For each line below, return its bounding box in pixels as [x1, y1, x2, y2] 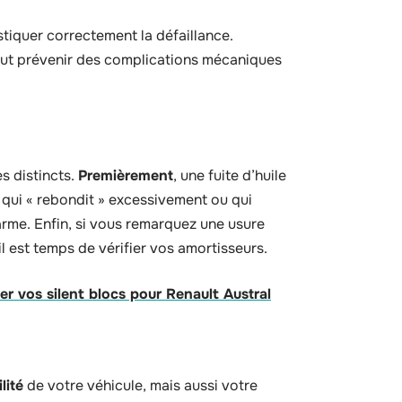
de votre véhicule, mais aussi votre [23, 376, 258, 395]
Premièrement [78, 166, 173, 185]
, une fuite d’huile [173, 166, 286, 185]
